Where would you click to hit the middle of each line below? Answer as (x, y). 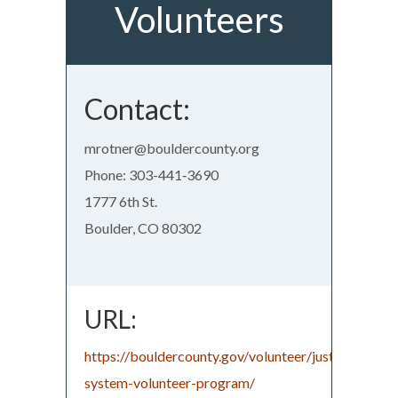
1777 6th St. (121, 201)
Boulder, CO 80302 (143, 227)
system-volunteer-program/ (170, 382)
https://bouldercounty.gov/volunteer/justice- (221, 355)
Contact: (137, 108)
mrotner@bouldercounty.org (172, 147)
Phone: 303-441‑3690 (151, 174)
